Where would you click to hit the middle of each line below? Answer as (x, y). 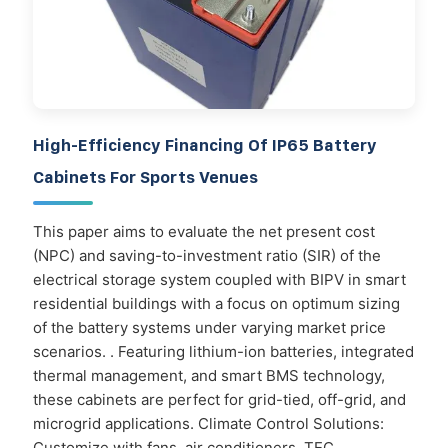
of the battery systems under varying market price (209, 327)
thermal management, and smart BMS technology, (209, 375)
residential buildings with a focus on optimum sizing (216, 303)
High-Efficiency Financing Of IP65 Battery (205, 144)
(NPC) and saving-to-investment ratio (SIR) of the (207, 255)
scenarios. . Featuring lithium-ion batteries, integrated (223, 351)
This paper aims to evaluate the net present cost (204, 231)
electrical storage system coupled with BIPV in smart (219, 279)
